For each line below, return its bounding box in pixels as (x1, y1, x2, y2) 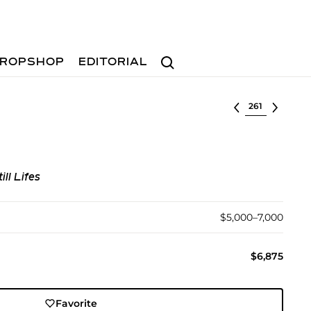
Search (155, 49, 191, 62)
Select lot (244, 99, 292, 111)
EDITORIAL (78, 57, 149, 68)
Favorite (56, 297, 98, 310)
